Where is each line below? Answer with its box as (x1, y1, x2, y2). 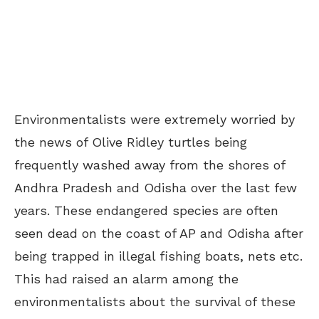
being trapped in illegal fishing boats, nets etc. (14, 248, 303, 263)
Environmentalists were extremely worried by (14, 111, 295, 127)
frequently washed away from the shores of (14, 157, 285, 172)
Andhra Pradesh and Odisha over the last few (14, 179, 297, 195)
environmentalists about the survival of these (14, 293, 296, 309)
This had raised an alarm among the (14, 271, 239, 286)
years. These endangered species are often (14, 202, 278, 218)
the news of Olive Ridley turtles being (14, 134, 247, 150)
